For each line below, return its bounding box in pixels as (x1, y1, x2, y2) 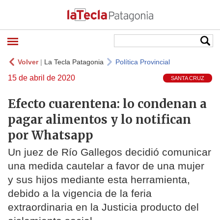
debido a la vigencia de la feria (8, 188, 152, 199)
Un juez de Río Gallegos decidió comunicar (8, 146, 211, 158)
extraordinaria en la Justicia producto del (8, 201, 199, 213)
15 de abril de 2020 (8, 74, 75, 82)
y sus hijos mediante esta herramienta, (8, 174, 190, 186)
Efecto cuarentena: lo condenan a (8, 96, 207, 111)
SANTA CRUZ (171, 75, 204, 82)
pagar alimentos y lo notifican (8, 111, 191, 127)
